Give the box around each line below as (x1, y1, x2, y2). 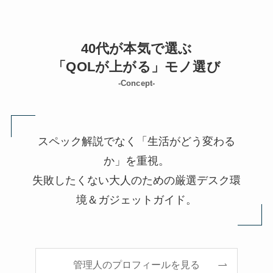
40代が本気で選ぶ (80, 41, 193, 56)
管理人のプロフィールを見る (73, 259, 200, 271)
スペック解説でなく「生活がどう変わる (38, 135, 235, 147)
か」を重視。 (104, 154, 169, 167)
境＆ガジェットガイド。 (76, 193, 197, 206)
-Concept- (118, 78, 155, 88)
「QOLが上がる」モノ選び (52, 59, 221, 74)
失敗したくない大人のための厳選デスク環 (32, 174, 241, 186)
